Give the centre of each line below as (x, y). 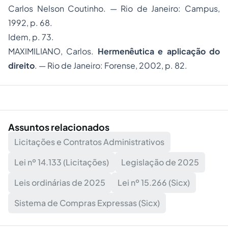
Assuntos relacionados (59, 127)
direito (21, 66)
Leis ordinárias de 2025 (60, 183)
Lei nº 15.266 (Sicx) (154, 183)
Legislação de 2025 (160, 162)
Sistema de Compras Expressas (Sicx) (87, 203)
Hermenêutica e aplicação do (159, 51)
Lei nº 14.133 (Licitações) (62, 162)
